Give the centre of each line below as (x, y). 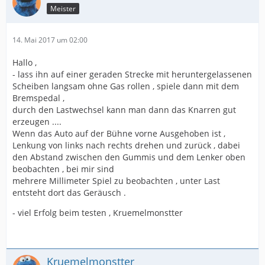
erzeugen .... (37, 121)
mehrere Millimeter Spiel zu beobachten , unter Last (116, 180)
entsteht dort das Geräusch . (69, 192)
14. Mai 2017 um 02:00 (50, 40)
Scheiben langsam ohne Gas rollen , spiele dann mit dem (126, 86)
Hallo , (25, 62)
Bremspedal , (38, 98)
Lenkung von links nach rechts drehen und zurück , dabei (126, 145)
